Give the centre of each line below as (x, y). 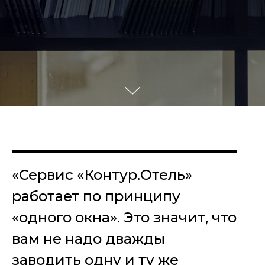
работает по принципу (96, 196)
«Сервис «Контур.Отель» (102, 175)
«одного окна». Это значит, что (124, 218)
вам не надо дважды (88, 239)
